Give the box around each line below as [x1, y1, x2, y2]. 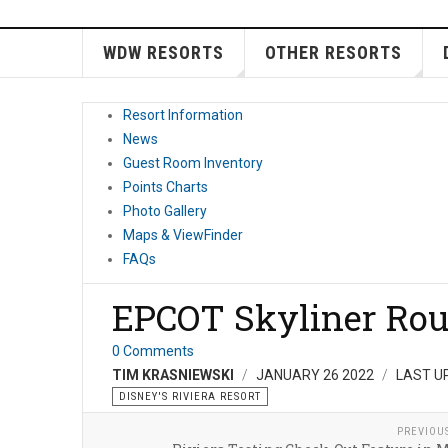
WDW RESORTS [102, 42, 224, 63]
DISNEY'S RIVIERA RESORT [119, 390, 261, 403]
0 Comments [112, 343, 194, 359]
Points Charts [123, 179, 208, 195]
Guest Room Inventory [123, 155, 263, 171]
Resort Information [123, 107, 243, 123]
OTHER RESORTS [264, 42, 402, 63]
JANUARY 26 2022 [256, 367, 377, 383]
